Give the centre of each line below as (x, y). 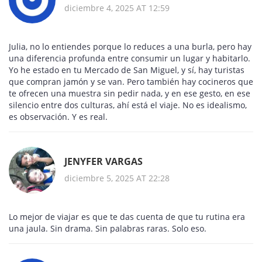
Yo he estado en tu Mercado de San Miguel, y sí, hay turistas (127, 70)
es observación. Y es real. (58, 117)
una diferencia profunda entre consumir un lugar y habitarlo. (130, 58)
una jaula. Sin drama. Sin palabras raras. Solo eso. (108, 229)
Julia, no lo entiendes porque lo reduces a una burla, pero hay (130, 47)
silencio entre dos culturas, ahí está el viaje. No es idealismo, (128, 105)
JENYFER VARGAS (104, 161)
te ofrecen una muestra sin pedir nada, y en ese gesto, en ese (130, 94)
